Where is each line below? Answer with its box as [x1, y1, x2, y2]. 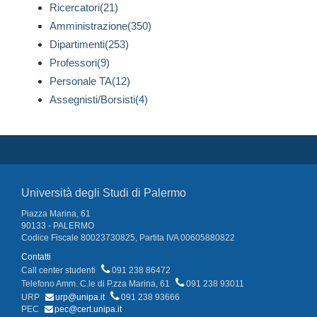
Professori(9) [50, 57, 110, 69]
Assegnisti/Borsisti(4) [50, 93, 148, 106]
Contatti [21, 252, 51, 263]
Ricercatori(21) [50, 1, 118, 14]
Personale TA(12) [50, 75, 130, 88]
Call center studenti [21, 265, 98, 276]
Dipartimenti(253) [50, 38, 129, 51]
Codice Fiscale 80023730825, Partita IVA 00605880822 [21, 233, 235, 243]
